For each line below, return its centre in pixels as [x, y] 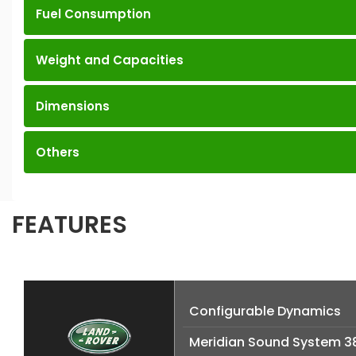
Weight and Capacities [110, 60]
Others [58, 153]
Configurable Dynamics [265, 311]
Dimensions [73, 106]
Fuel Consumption [93, 14]
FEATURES [70, 225]
